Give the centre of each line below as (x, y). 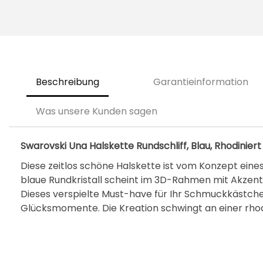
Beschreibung (68, 82)
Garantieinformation (201, 82)
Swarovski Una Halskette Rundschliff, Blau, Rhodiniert (141, 146)
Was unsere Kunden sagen (97, 111)
